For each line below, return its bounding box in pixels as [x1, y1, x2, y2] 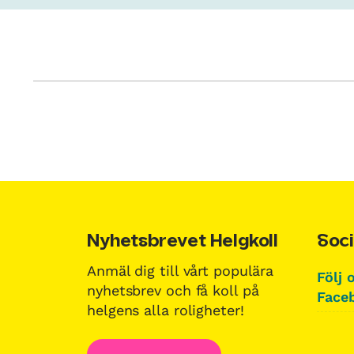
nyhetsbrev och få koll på [87, 281, 259, 299]
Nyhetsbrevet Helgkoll [87, 233, 278, 250]
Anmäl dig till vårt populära [87, 262, 274, 279]
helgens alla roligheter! [87, 301, 244, 318]
